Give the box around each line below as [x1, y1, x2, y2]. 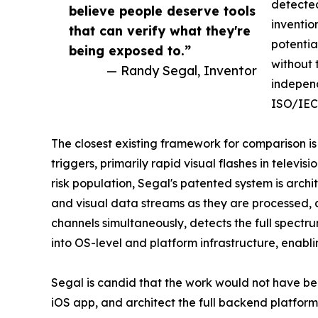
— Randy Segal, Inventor [106, 62, 257, 79]
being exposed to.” [69, 43, 191, 59]
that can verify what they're [69, 23, 251, 39]
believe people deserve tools [69, 3, 256, 19]
